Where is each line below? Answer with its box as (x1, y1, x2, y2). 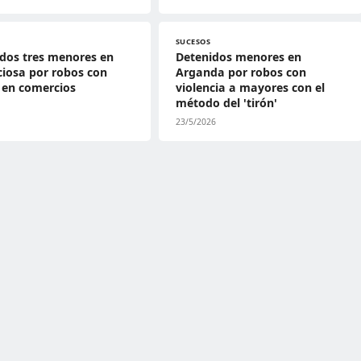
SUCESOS (175, 36, 211, 47)
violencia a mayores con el (175, 80, 325, 95)
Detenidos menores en (175, 49, 301, 64)
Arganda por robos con (175, 64, 306, 80)
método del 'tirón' (175, 95, 277, 110)
